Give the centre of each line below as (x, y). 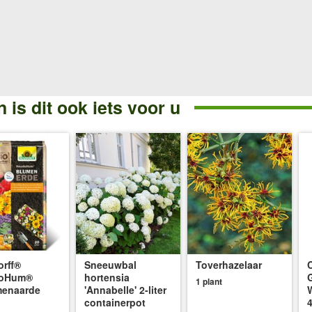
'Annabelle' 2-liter (125, 289)
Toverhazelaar (229, 264)
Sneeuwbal (110, 264)
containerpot (115, 302)
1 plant (209, 281)
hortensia (107, 277)
